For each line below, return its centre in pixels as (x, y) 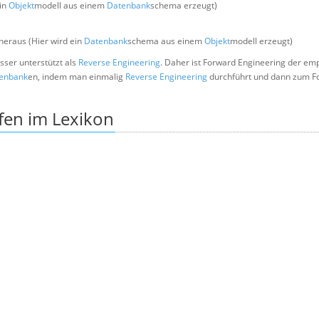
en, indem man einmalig (77, 77)
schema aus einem (166, 41)
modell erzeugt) (261, 41)
